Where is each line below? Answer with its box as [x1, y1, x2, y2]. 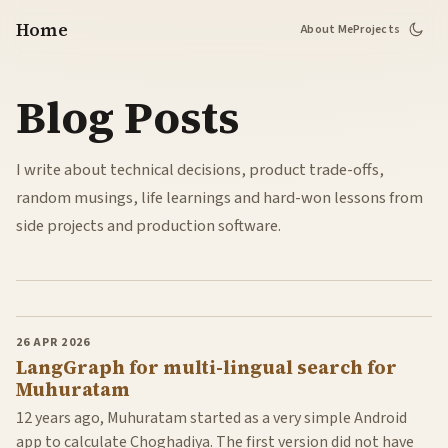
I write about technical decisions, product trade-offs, [16, 158, 384, 183]
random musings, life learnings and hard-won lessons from [16, 186, 423, 211]
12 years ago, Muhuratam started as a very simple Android [16, 406, 407, 429]
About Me [301, 20, 354, 38]
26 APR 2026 [16, 334, 90, 352]
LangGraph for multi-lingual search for [16, 354, 397, 380]
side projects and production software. [16, 214, 281, 239]
